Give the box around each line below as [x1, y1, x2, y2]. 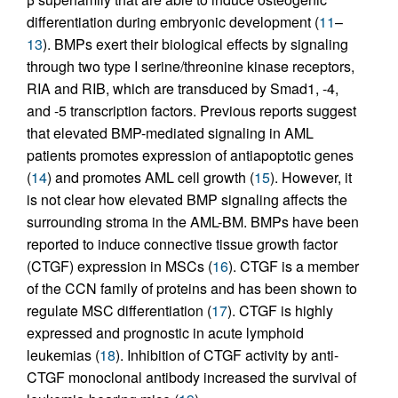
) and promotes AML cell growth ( [47, 167, 254, 188]
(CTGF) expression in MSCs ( [27, 256, 212, 277]
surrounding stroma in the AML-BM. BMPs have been [27, 211, 359, 233]
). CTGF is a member [228, 256, 359, 277]
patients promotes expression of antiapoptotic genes [27, 145, 354, 166]
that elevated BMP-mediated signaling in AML [27, 123, 314, 144]
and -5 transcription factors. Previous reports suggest [27, 100, 356, 122]
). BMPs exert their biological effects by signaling [43, 34, 348, 55]
